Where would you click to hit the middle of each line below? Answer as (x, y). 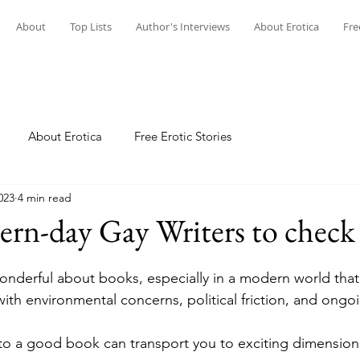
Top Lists (90, 27)
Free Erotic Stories (183, 136)
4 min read (45, 197)
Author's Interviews (182, 27)
